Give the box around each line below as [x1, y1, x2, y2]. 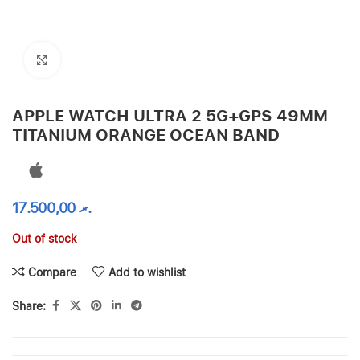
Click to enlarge [59, 53, 135, 66]
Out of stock [12, 232, 77, 246]
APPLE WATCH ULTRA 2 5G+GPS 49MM [12, 106, 328, 125]
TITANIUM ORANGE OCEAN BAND [12, 125, 280, 145]
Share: [12, 299, 46, 313]
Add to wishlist [108, 265, 186, 279]
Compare [28, 265, 77, 279]
